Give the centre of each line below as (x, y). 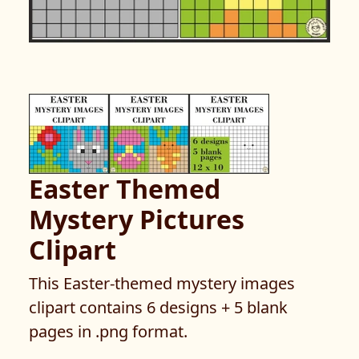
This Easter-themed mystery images (162, 283)
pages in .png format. (108, 331)
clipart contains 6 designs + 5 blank (158, 307)
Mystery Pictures (137, 219)
